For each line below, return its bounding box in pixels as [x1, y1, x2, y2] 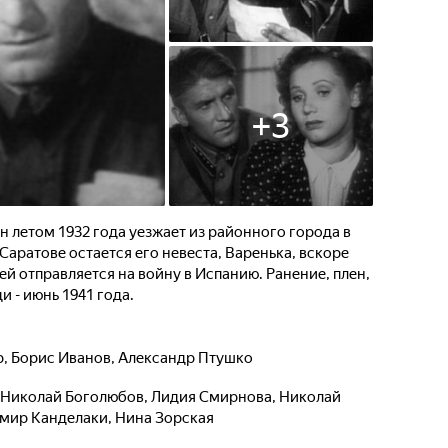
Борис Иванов [11, 349, 111, 367]
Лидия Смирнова [151, 388, 272, 406]
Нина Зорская [115, 409, 214, 427]
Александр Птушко [118, 349, 253, 367]
